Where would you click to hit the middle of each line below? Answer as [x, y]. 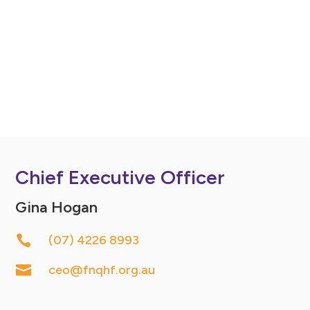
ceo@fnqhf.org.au [101, 270]
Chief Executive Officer [120, 177]
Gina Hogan [57, 208]
